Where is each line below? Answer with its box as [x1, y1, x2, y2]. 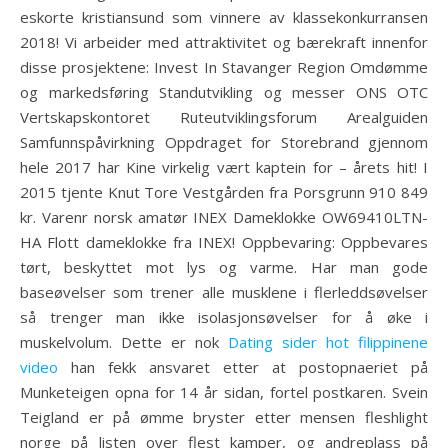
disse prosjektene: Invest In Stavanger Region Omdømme [20, 57, 428, 77]
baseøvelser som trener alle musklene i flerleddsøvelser [20, 282, 428, 302]
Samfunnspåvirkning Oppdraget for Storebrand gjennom [20, 132, 428, 152]
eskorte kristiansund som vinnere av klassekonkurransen [20, 7, 428, 27]
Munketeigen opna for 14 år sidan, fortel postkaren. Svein [20, 382, 428, 402]
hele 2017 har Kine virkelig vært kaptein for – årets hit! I [20, 157, 428, 177]
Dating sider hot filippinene [228, 332, 428, 352]
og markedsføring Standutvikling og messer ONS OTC [20, 82, 428, 102]
